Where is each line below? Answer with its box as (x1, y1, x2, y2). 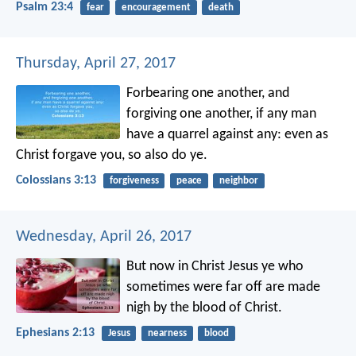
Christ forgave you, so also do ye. (16, 147, 207, 163)
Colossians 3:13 (16, 174, 96, 188)
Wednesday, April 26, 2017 (16, 229, 192, 246)
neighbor (219, 175, 258, 186)
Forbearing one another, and (126, 85, 290, 101)
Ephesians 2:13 (16, 327, 95, 340)
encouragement (121, 2, 191, 13)
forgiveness (109, 175, 159, 186)
